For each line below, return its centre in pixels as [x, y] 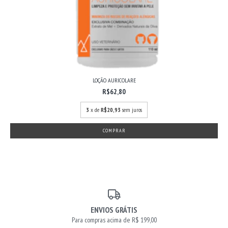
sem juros [132, 109]
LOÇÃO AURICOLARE [114, 80]
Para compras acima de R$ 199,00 [114, 220]
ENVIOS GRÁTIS [114, 210]
